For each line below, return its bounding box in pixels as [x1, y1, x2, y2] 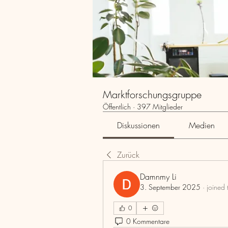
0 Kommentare [126, 216, 169, 226]
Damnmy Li [140, 171, 177, 182]
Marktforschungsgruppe [103, 88, 202, 101]
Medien [188, 120, 215, 131]
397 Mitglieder [137, 102, 183, 111]
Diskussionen [117, 120, 160, 131]
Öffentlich [103, 102, 131, 111]
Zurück [117, 149, 139, 160]
